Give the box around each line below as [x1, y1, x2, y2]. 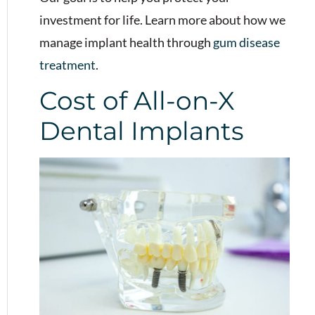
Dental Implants [39, 115, 244, 147]
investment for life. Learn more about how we [39, 11, 285, 27]
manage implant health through [39, 34, 211, 50]
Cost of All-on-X [39, 85, 235, 117]
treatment [39, 56, 96, 72]
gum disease [213, 34, 280, 50]
